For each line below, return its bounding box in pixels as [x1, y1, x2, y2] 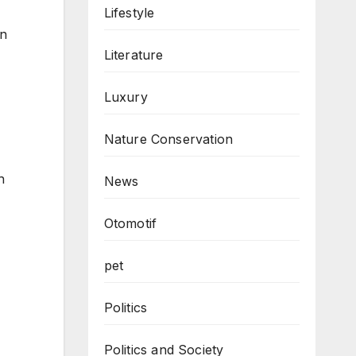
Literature [103, 46, 164, 63]
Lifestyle [103, 4, 155, 21]
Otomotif [103, 215, 157, 231]
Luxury [103, 88, 148, 105]
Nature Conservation [103, 130, 234, 147]
